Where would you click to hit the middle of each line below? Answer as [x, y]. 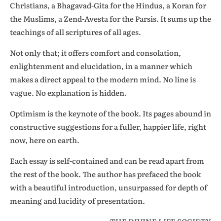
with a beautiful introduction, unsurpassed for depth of [109, 187]
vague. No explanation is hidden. [68, 92]
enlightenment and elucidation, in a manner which [101, 66]
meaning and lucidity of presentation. [77, 201]
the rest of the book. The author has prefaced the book [105, 174]
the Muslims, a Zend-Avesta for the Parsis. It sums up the [110, 18]
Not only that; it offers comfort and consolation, [95, 53]
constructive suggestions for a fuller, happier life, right [108, 127]
